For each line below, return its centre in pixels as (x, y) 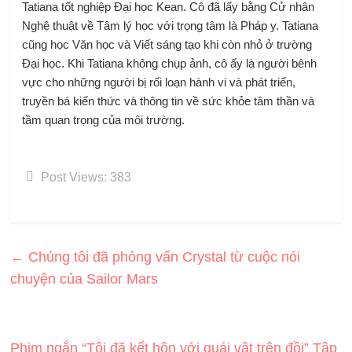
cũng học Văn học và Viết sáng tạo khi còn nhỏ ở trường (167, 44)
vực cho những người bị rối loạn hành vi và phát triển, (159, 82)
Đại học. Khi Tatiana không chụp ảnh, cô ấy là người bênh (170, 63)
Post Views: (74, 177)
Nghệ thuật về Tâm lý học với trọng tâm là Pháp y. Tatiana (170, 25)
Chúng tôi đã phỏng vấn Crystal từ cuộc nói (163, 257)
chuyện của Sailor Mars (84, 279)
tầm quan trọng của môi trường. (104, 119)
